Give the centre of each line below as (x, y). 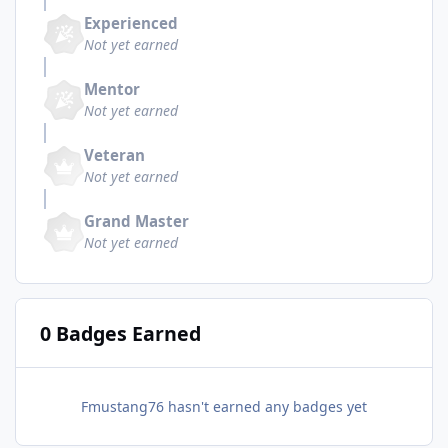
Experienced (131, 23)
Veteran (114, 155)
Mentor (112, 89)
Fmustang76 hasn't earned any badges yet (224, 407)
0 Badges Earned (120, 333)
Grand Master (136, 221)
